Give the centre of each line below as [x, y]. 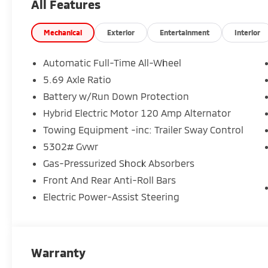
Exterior [121, 32]
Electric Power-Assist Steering [112, 196]
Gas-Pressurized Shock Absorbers [119, 163]
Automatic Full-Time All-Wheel [113, 62]
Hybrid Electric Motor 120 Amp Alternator [137, 112]
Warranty [59, 252]
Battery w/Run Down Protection [116, 96]
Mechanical [63, 32]
